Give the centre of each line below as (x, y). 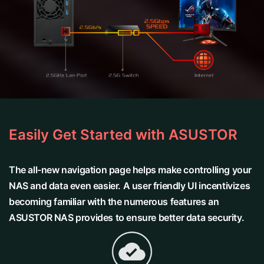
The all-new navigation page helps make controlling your (131, 169)
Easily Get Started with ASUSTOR (123, 134)
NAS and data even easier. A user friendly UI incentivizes (130, 185)
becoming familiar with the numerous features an (114, 201)
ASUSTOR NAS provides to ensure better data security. (127, 217)
